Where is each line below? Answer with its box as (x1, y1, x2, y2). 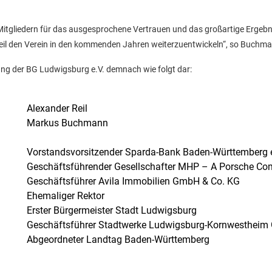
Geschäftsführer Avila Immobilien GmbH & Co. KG (27, 175, 240, 187)
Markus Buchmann (27, 117, 108, 129)
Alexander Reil (27, 103, 87, 114)
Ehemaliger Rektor (27, 190, 104, 202)
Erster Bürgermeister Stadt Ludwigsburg (27, 205, 197, 216)
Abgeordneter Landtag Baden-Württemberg (27, 234, 209, 245)
